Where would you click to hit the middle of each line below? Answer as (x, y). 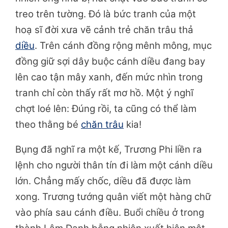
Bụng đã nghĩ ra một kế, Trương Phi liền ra (109, 150)
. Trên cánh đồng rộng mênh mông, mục (123, 46)
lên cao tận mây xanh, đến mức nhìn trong (109, 77)
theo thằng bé (48, 125)
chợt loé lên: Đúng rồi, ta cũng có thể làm (106, 109)
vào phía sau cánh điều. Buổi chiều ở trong (110, 213)
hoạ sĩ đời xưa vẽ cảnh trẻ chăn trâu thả (104, 30)
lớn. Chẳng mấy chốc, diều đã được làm (103, 181)
